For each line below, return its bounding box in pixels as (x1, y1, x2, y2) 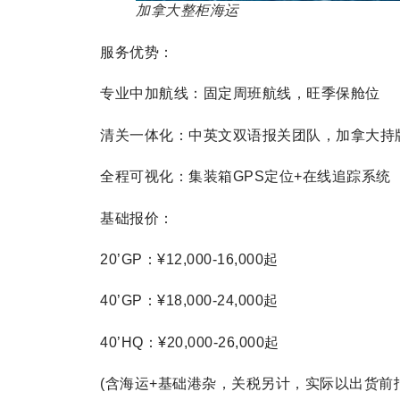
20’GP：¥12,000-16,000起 (100, 251, 279, 267)
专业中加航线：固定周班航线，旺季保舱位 (100, 86, 380, 102)
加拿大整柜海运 (136, 3, 239, 18)
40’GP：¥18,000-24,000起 (100, 293, 279, 309)
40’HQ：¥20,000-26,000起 (100, 334, 279, 350)
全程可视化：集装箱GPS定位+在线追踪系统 (100, 169, 391, 185)
